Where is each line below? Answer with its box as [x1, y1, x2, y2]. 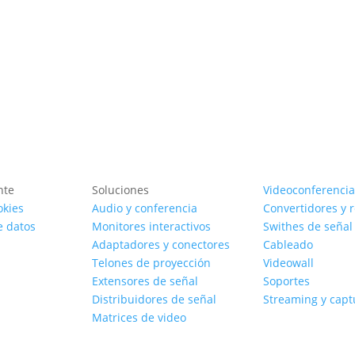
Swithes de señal [262, 218, 353, 234]
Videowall [262, 254, 314, 270]
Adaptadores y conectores [92, 236, 231, 252]
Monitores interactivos [92, 218, 212, 234]
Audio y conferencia [92, 200, 198, 216]
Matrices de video [92, 309, 187, 325]
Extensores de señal [92, 273, 199, 288]
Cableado [262, 236, 313, 252]
